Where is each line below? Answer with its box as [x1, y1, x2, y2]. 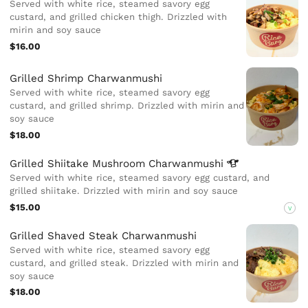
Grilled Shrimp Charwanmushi [10, 72, 163, 85]
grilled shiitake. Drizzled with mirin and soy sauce [10, 185, 239, 196]
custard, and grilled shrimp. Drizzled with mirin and [10, 100, 245, 111]
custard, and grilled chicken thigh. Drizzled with [10, 12, 228, 23]
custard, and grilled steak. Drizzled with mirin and [10, 257, 239, 268]
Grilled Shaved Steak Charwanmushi [10, 229, 197, 242]
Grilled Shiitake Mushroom [10, 157, 149, 170]
